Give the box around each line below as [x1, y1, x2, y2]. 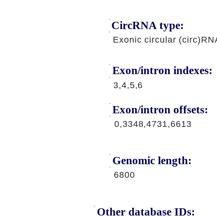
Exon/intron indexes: [112, 64, 213, 77]
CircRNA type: [111, 19, 184, 31]
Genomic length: [112, 155, 192, 167]
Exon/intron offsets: [112, 104, 208, 116]
